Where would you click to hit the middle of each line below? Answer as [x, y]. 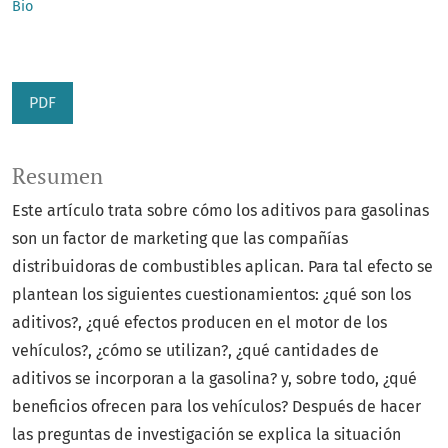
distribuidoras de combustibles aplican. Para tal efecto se [222, 267]
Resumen [57, 176]
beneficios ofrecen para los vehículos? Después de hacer [216, 407]
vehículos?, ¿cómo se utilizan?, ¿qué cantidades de [195, 351]
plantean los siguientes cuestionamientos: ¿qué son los [211, 295]
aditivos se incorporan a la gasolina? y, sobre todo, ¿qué [214, 379]
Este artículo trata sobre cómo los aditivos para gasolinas [220, 211]
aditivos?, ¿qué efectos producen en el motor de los [199, 323]
